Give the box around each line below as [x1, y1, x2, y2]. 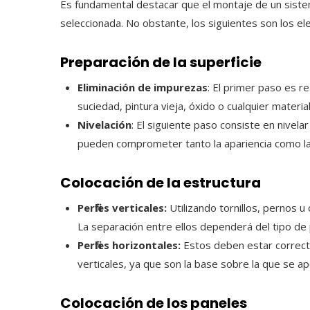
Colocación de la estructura [60, 173, 261, 192]
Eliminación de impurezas [77, 80, 208, 94]
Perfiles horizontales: [77, 238, 181, 252]
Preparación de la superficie [60, 53, 262, 72]
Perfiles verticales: [77, 201, 167, 215]
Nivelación [77, 118, 131, 131]
